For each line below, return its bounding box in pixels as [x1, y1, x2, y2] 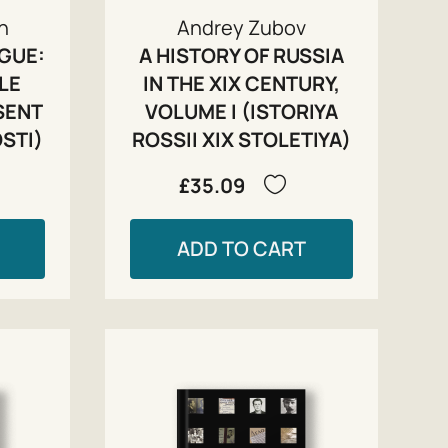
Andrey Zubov [177, 13, 307, 41]
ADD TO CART [177, 234, 307, 262]
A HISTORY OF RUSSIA [139, 41, 345, 69]
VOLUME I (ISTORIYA [145, 97, 339, 125]
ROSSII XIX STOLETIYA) [132, 125, 352, 153]
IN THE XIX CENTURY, [143, 69, 341, 97]
